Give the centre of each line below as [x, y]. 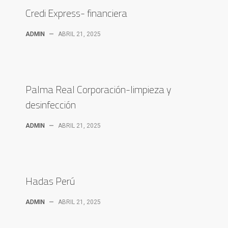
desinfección [51, 105]
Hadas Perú [50, 181]
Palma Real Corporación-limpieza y [98, 89]
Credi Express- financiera [76, 13]
